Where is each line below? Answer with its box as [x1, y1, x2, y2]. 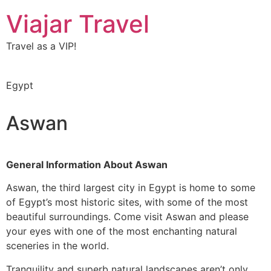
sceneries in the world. [6, 240, 109, 252]
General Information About [6, 158, 135, 171]
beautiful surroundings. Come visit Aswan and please [6, 211, 249, 223]
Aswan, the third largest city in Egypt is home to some [6, 181, 255, 194]
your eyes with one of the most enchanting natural [6, 225, 237, 238]
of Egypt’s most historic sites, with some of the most [6, 196, 248, 209]
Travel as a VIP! [6, 40, 76, 52]
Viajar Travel [6, 9, 149, 39]
